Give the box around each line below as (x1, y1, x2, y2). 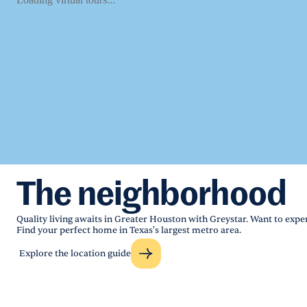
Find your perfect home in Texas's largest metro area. (16, 225, 241, 236)
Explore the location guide (19, 248, 131, 259)
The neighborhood (16, 180, 287, 212)
